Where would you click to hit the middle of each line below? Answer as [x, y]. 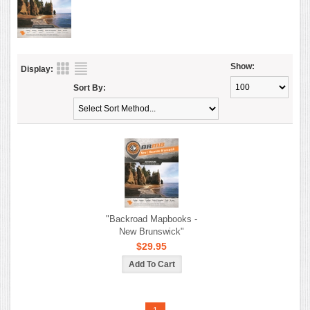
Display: [37, 69]
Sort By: [90, 88]
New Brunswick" [152, 231]
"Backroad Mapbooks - [152, 219]
